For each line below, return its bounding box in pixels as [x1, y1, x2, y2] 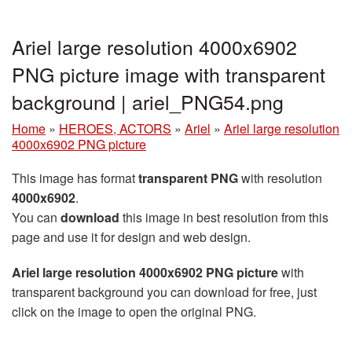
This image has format [12, 169, 138, 187]
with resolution [238, 169, 322, 187]
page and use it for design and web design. [12, 228, 251, 246]
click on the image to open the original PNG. [12, 302, 256, 321]
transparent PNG [138, 169, 238, 187]
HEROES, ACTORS [59, 119, 171, 137]
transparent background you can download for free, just [12, 283, 317, 301]
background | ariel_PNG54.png [12, 87, 284, 115]
